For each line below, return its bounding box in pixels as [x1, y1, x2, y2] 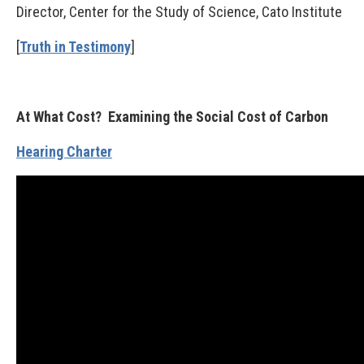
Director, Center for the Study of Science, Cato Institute [16, 3, 342, 20]
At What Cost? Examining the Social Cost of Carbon [16, 108, 328, 125]
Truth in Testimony [19, 38, 131, 55]
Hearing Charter [16, 143, 112, 160]
